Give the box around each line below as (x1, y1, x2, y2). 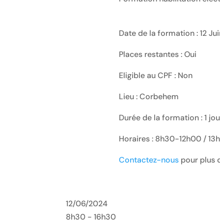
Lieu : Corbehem (118, 91, 179, 102)
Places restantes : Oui (118, 49, 196, 60)
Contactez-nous (118, 155, 179, 165)
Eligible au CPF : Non (118, 70, 192, 81)
